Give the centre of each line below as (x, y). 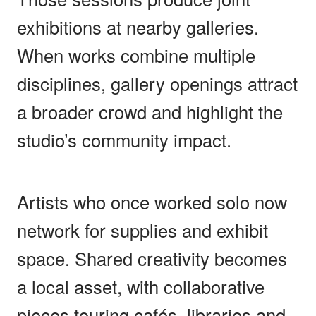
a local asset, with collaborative (141, 286)
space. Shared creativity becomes (152, 258)
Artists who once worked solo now (152, 201)
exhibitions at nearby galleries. (138, 26)
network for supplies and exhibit (142, 230)
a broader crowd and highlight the (150, 111)
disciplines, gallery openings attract (157, 83)
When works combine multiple (136, 55)
